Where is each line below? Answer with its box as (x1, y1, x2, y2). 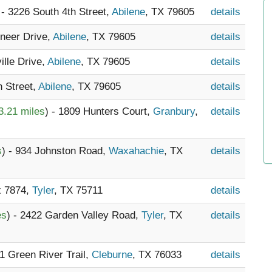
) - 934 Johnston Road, (2, 145, 109, 157)
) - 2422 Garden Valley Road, (7, 209, 141, 221)
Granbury (153, 106, 195, 117)
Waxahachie (109, 145, 164, 157)
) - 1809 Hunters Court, (45, 106, 153, 117)
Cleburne (92, 249, 132, 260)
